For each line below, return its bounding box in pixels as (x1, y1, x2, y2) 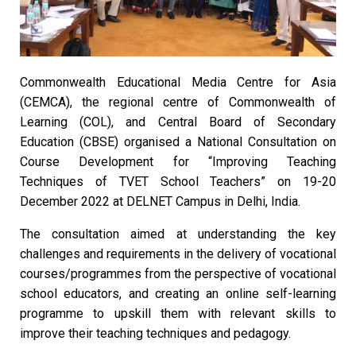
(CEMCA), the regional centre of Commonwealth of (20, 94, 336, 110)
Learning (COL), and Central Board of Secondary (20, 114, 336, 130)
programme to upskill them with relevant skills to (20, 305, 336, 321)
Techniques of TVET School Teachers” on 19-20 (20, 173, 336, 189)
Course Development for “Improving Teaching (20, 153, 336, 169)
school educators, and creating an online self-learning (20, 285, 336, 301)
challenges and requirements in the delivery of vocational (20, 246, 336, 261)
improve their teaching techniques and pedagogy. (20, 325, 291, 341)
